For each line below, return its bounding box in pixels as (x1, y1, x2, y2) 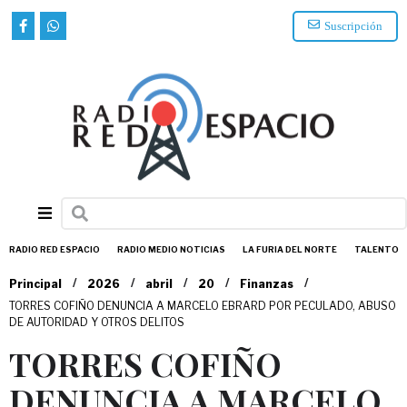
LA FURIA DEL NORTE (242, 244, 337, 254)
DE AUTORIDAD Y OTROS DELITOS (9, 315, 184, 329)
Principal (9, 277, 62, 291)
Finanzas (240, 277, 293, 291)
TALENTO (353, 244, 399, 254)
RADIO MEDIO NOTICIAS (116, 244, 225, 254)
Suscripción (324, 19, 382, 33)
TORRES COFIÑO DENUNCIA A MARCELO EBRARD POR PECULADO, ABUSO (9, 299, 396, 313)
